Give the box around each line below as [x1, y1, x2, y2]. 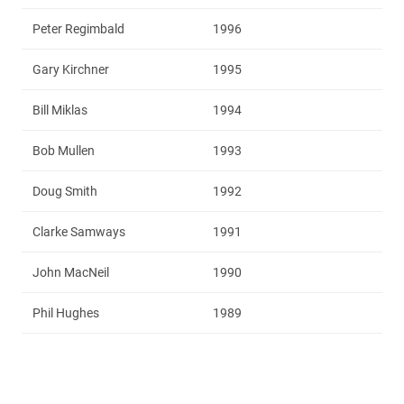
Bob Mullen [32, 142, 95, 158]
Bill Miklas [32, 102, 87, 117]
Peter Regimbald [32, 21, 124, 36]
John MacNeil [32, 264, 109, 280]
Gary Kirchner [32, 61, 109, 77]
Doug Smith [32, 183, 97, 198]
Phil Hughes [32, 305, 99, 320]
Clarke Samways [32, 224, 125, 239]
